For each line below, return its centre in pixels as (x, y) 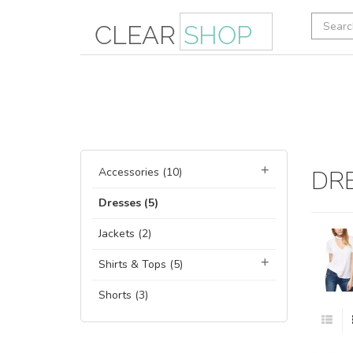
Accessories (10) (140, 173)
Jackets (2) (125, 234)
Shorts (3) (123, 295)
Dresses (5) (128, 203)
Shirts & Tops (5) (141, 265)
